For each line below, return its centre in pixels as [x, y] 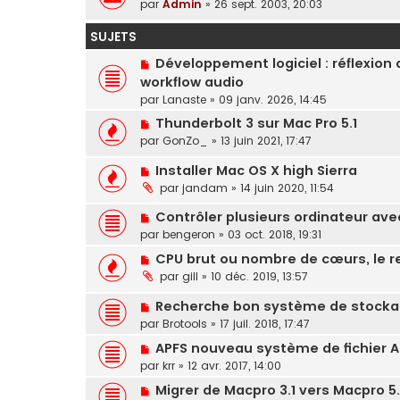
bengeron [189, 235]
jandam [205, 187]
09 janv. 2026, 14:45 [273, 100]
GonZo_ [185, 141]
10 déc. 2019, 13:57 [259, 277]
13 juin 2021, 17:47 [266, 141]
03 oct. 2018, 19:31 [275, 235]
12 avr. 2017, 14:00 [234, 366]
